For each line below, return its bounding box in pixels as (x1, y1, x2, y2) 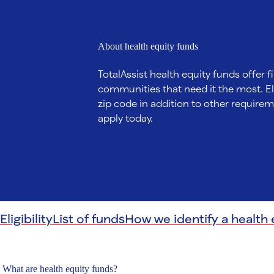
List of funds (53, 211, 125, 226)
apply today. (98, 112, 153, 124)
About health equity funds (98, 41, 198, 52)
